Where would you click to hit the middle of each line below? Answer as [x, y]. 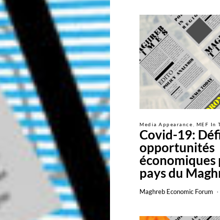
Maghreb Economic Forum [176, 192]
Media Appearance [166, 124]
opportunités [177, 147]
